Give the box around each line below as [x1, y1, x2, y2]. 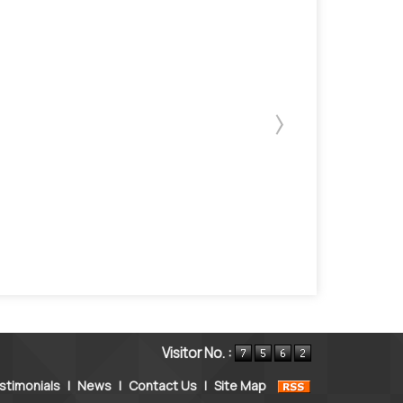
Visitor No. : [162, 343, 235, 363]
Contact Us [129, 376, 197, 394]
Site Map [214, 376, 266, 394]
